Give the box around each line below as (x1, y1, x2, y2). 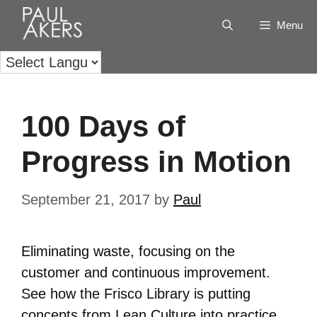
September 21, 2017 (21, 192, 150, 207)
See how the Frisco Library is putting (21, 286, 250, 301)
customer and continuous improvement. (21, 265, 270, 280)
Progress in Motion (21, 145, 292, 178)
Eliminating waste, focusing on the (21, 243, 235, 259)
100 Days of (21, 110, 185, 143)
